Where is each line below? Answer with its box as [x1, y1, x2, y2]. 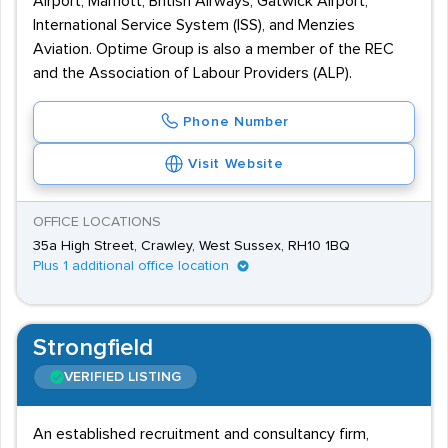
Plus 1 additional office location [33, 259, 229, 273]
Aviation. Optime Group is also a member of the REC [33, 41, 394, 57]
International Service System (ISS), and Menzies [33, 17, 355, 33]
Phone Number [182, 115, 290, 129]
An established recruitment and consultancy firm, [33, 426, 369, 442]
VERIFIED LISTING [64, 370, 181, 384]
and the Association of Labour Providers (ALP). [33, 65, 352, 81]
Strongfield [33, 336, 153, 360]
